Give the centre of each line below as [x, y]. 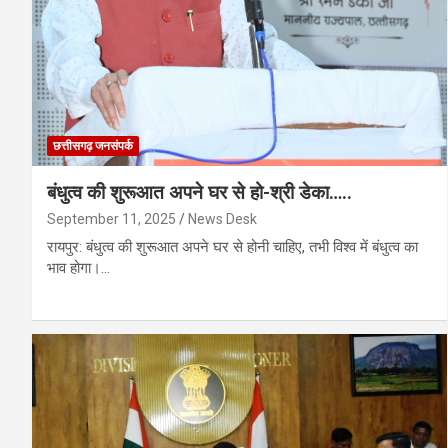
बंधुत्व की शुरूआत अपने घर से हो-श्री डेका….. [199, 192]
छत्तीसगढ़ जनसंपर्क [93, 145]
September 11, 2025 [111, 218]
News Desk [222, 218]
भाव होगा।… [78, 267]
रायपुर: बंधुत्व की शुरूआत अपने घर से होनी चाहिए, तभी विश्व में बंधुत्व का [232, 246]
